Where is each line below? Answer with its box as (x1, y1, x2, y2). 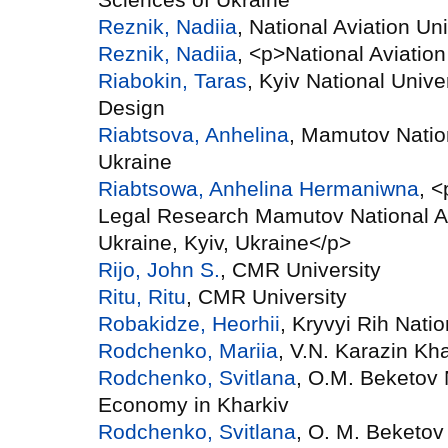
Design (98, 95, 165, 119)
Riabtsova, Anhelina (98, 122, 289, 146)
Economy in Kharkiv (98, 392, 289, 416)
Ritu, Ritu (98, 284, 186, 308)
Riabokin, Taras (98, 68, 247, 92)
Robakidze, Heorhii (98, 311, 280, 335)
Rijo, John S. (98, 257, 220, 281)
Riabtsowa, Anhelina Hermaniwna (98, 176, 419, 200)
